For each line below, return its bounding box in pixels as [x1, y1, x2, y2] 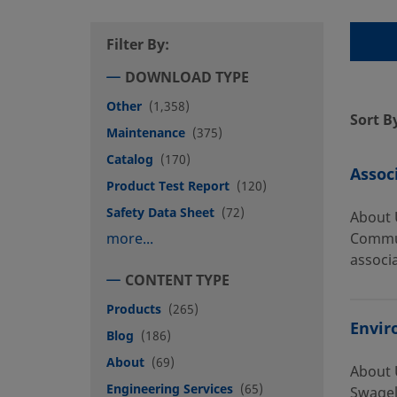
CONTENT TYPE [125, 269, 230, 292]
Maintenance [106, 123, 185, 143]
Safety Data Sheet [106, 203, 214, 222]
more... [106, 228, 153, 250]
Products [106, 300, 161, 319]
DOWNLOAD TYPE [125, 66, 249, 89]
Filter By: [106, 34, 169, 56]
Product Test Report [106, 176, 230, 196]
